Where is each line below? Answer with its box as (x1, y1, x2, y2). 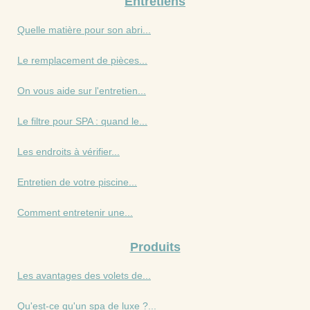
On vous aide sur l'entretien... (17, 85, 146, 96)
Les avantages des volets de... (17, 270, 151, 281)
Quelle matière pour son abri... (17, 24, 151, 35)
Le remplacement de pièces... (17, 55, 147, 66)
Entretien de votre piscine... (17, 176, 137, 188)
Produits (129, 240, 181, 254)
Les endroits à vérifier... (17, 146, 120, 157)
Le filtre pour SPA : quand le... (17, 116, 147, 127)
